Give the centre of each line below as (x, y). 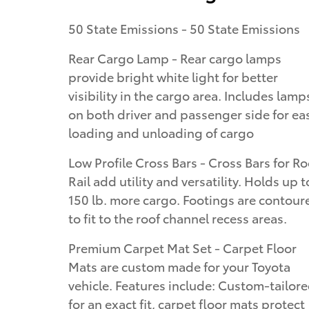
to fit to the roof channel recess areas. (178, 217)
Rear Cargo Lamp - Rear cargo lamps (175, 57)
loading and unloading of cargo (161, 132)
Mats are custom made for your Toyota (179, 266)
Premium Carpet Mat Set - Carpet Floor (182, 247)
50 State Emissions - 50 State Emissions (184, 28)
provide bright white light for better (173, 76)
